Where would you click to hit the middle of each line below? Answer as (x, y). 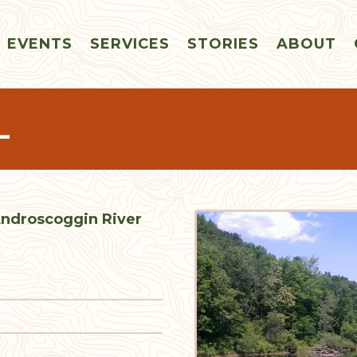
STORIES (223, 44)
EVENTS (39, 44)
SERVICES (129, 44)
